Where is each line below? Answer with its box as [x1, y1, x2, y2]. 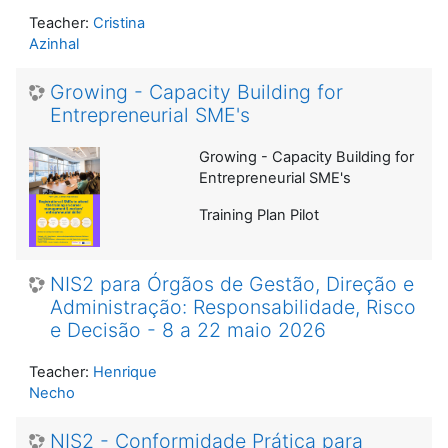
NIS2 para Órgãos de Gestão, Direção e [50, 271, 414, 296]
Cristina [93, 13, 145, 32]
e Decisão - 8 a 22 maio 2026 [50, 317, 326, 342]
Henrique [93, 362, 157, 381]
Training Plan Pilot [199, 205, 319, 224]
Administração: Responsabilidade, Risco [50, 294, 416, 319]
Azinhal [29, 34, 79, 53]
